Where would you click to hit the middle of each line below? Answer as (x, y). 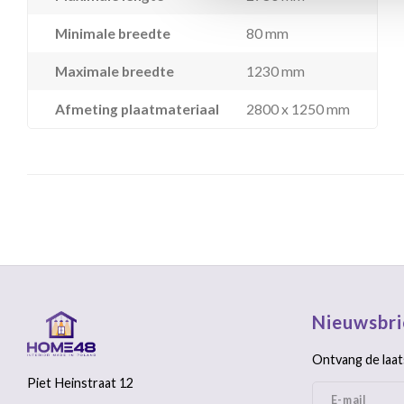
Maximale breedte (115, 71)
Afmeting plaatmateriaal (137, 109)
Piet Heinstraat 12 (80, 383)
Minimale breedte (113, 33)
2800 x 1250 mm (298, 109)
